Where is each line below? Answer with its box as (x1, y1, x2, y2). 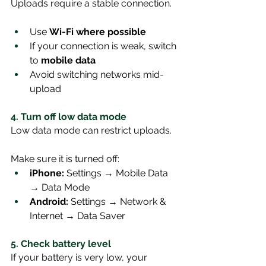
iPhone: (30, 167, 64, 179)
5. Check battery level (11, 238, 111, 249)
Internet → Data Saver (30, 210, 125, 221)
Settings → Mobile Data (64, 167, 170, 179)
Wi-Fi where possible (49, 26, 146, 37)
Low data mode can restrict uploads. (11, 125, 172, 136)
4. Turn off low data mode (11, 111, 126, 122)
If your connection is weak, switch (30, 40, 179, 52)
